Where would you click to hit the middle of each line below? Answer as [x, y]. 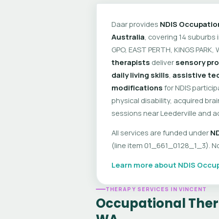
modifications [137, 87]
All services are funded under [161, 132]
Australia [128, 36]
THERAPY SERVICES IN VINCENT [156, 189]
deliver [163, 62]
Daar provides [135, 24]
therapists [131, 62]
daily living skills [140, 75]
